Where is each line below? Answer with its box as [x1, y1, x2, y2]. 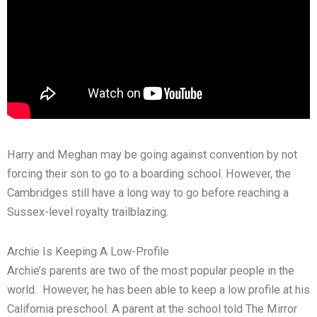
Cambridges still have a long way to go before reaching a [7, 186, 289, 200]
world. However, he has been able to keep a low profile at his [7, 282, 310, 296]
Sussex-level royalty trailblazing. [7, 205, 168, 219]
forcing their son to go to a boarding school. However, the [7, 167, 291, 181]
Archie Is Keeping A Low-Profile [7, 244, 169, 258]
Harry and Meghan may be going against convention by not [7, 148, 297, 162]
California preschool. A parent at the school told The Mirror [7, 301, 297, 316]
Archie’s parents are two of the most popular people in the [7, 263, 294, 277]
